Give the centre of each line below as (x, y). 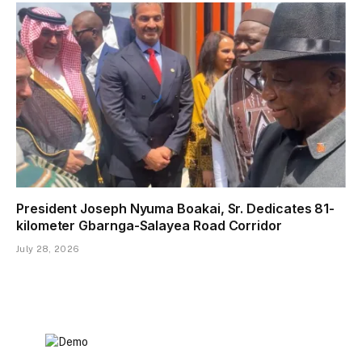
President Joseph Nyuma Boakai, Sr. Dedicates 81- (176, 209)
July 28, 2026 (48, 249)
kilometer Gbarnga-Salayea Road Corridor (149, 226)
